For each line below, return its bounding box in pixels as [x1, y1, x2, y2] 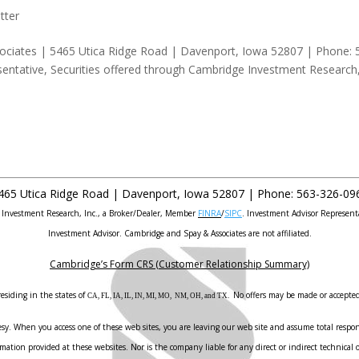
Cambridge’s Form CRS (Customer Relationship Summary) [50, 257, 309, 271]
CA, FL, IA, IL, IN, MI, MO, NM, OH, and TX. [87, 292, 231, 300]
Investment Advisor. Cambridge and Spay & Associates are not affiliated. [47, 228, 312, 239]
